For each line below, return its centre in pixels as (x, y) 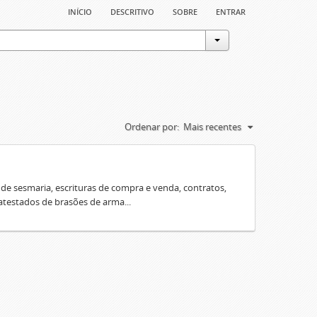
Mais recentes (212, 127)
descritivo (132, 11)
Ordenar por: (152, 127)
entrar (231, 11)
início (80, 11)
